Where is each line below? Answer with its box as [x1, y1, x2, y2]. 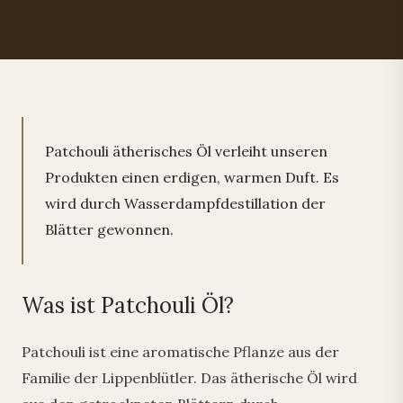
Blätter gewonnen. [45, 220, 174, 238]
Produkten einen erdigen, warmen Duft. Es [45, 168, 339, 186]
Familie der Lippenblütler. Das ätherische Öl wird [22, 369, 357, 387]
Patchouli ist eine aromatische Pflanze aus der [22, 343, 339, 361]
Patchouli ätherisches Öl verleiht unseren [45, 142, 327, 160]
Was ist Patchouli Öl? [22, 291, 234, 319]
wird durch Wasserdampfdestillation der [45, 194, 326, 212]
